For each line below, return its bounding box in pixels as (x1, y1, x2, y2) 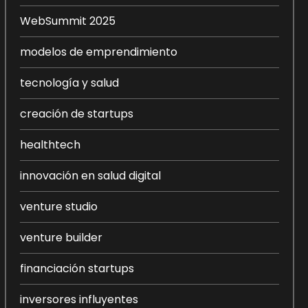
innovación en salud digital (19, 168, 161, 184)
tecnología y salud (19, 75, 119, 91)
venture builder (19, 230, 102, 245)
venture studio (19, 199, 98, 214)
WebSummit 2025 (19, 13, 115, 29)
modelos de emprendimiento (19, 44, 177, 60)
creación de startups (19, 106, 133, 122)
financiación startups (19, 261, 134, 276)
